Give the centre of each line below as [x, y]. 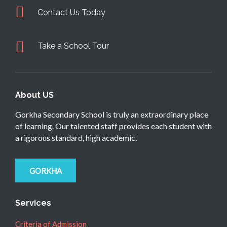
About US [34, 95]
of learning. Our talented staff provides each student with [113, 126]
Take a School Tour [73, 46]
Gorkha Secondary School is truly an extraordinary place [112, 114]
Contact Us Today [71, 12]
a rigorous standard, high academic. [76, 138]
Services [33, 203]
